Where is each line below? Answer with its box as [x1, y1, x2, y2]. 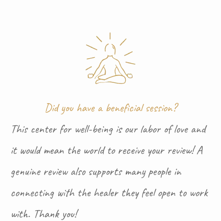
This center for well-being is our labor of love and [10, 121, 205, 137]
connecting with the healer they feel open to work [10, 185, 208, 200]
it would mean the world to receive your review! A [10, 143, 202, 158]
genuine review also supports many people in [10, 164, 181, 179]
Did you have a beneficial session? [44, 100, 177, 115]
